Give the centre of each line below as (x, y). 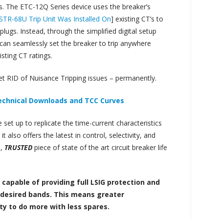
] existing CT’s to (137, 19)
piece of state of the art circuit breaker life (101, 147)
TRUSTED (20, 147)
